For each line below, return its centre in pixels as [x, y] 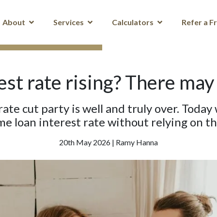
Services [69, 22]
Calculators [133, 22]
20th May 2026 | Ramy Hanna [108, 142]
